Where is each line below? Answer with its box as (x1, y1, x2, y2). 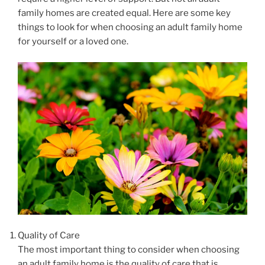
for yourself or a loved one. (18, 36, 128, 47)
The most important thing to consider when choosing (18, 244, 240, 255)
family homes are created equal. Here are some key (18, 8, 231, 19)
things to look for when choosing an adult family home (18, 22, 243, 33)
